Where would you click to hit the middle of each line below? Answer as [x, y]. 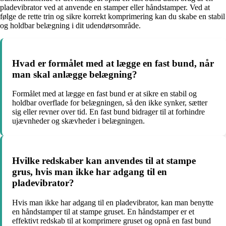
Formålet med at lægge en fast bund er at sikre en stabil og [104, 94]
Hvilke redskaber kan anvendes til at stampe [104, 161]
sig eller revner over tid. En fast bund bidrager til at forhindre [108, 112]
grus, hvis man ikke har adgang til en [90, 172]
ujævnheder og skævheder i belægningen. [78, 121]
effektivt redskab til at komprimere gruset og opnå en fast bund [111, 220]
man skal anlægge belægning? [75, 74]
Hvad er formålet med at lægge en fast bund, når [113, 63]
